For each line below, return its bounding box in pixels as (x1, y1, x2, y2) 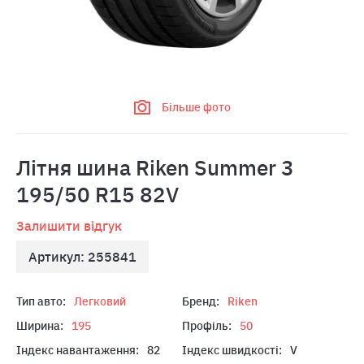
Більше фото (161, 100, 231, 115)
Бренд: (182, 294, 219, 309)
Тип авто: (16, 294, 66, 309)
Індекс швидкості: (182, 343, 282, 357)
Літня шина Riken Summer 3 (16, 154, 294, 181)
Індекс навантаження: (16, 343, 139, 357)
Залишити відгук (16, 218, 122, 234)
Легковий (74, 294, 126, 309)
